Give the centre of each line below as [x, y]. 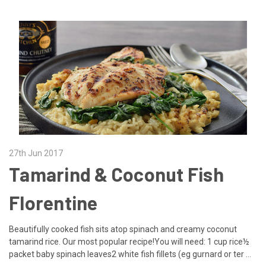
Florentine [53, 202]
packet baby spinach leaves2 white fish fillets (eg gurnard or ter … [130, 254]
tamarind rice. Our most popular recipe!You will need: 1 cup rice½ [129, 241]
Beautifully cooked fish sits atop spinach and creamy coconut [123, 229]
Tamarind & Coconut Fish [116, 174]
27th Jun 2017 [36, 153]
